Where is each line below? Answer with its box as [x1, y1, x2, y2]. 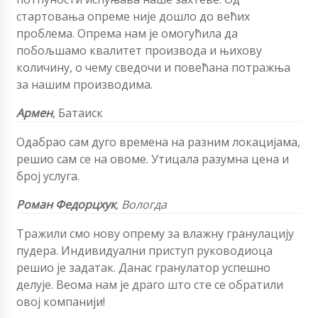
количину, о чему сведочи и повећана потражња [16, 60, 290, 76]
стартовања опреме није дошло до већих [16, 9, 250, 25]
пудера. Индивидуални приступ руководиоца [16, 243, 273, 259]
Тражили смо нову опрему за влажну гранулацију [16, 226, 294, 242]
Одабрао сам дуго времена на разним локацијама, [16, 134, 300, 150]
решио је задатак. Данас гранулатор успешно [16, 260, 270, 276]
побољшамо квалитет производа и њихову [16, 43, 262, 59]
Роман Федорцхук [16, 197, 116, 213]
